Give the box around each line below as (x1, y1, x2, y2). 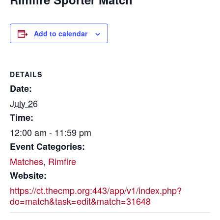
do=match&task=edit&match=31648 (10, 194, 151, 207)
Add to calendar (34, 28, 87, 38)
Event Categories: (10, 140, 85, 153)
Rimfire (48, 155, 76, 167)
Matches (10, 155, 43, 167)
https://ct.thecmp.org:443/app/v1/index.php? (10, 184, 182, 196)
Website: (10, 169, 47, 182)
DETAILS (10, 69, 42, 79)
